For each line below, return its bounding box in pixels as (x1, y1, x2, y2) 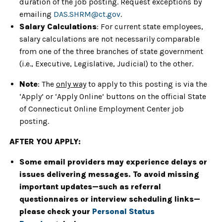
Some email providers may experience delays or (19, 157, 207, 166)
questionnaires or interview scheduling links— (19, 194, 200, 204)
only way (56, 79, 86, 89)
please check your (19, 207, 92, 216)
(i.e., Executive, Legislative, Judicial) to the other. (19, 59, 195, 68)
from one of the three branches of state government (19, 47, 203, 56)
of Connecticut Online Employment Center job (19, 104, 184, 113)
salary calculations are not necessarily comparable (19, 34, 200, 44)
